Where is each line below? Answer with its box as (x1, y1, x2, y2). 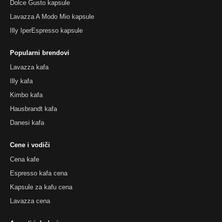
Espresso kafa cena (10, 169, 67, 177)
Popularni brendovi (10, 49, 69, 56)
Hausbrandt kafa (10, 105, 57, 112)
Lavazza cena (10, 197, 50, 205)
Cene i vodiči (10, 141, 50, 149)
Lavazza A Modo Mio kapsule (10, 12, 94, 20)
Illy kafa (10, 77, 33, 85)
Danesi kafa (10, 118, 44, 126)
